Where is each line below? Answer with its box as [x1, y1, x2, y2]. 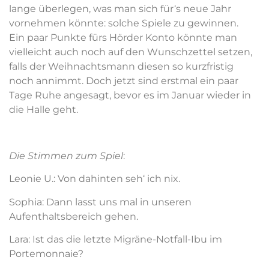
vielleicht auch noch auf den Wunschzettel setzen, [9, 46, 252, 58]
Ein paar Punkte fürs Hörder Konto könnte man [9, 32, 237, 44]
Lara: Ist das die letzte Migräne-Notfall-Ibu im [9, 234, 222, 246]
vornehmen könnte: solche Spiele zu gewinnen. [9, 17, 238, 29]
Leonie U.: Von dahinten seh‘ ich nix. [9, 173, 180, 185]
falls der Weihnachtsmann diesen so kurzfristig [9, 61, 234, 73]
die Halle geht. [9, 104, 78, 116]
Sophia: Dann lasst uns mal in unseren [9, 196, 192, 208]
